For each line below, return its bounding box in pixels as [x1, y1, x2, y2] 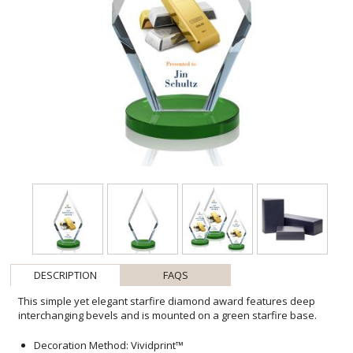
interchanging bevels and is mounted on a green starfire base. [18, 308, 318, 323]
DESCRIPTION [34, 268, 98, 283]
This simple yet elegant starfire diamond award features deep [18, 294, 316, 309]
